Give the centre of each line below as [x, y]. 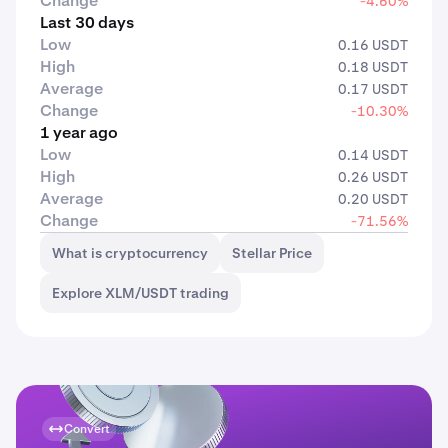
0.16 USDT [373, 45]
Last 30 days [87, 22]
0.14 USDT [373, 155]
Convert [87, 429]
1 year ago [79, 132]
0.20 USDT [373, 199]
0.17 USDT [373, 89]
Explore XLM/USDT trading [140, 293]
